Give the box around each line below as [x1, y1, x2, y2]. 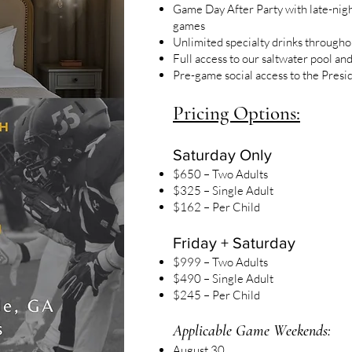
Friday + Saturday [173, 234, 295, 251]
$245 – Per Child [173, 288, 260, 302]
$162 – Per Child [173, 200, 260, 214]
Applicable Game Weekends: [173, 321, 331, 340]
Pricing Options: [173, 101, 300, 125]
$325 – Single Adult [173, 183, 273, 198]
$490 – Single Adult [173, 271, 273, 286]
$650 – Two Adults [173, 167, 268, 181]
